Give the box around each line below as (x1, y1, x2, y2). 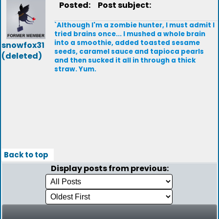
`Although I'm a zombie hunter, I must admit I (54, 21, 215, 30)
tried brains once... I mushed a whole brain (54, 29, 205, 39)
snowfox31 (1, 40, 44, 51)
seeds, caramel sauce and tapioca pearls (54, 47, 204, 56)
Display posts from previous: (50, 163, 169, 174)
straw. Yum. (54, 65, 96, 74)
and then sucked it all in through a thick (54, 56, 196, 65)
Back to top (4, 150, 48, 160)
